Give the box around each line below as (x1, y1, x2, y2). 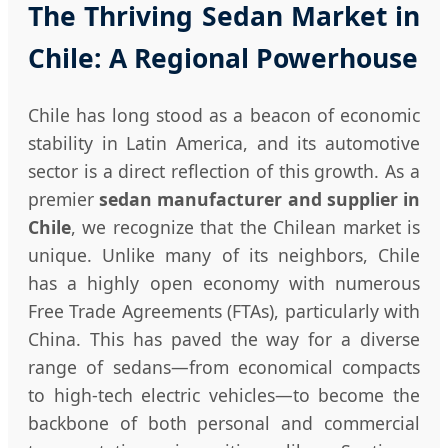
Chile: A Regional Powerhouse (28, 40, 418, 77)
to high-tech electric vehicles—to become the (28, 383, 420, 408)
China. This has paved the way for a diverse (28, 327, 420, 352)
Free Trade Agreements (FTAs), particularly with (28, 299, 420, 324)
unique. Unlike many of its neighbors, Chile (28, 243, 420, 268)
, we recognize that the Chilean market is (71, 215, 420, 240)
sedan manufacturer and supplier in (99, 187, 421, 212)
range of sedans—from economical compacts (28, 355, 420, 380)
